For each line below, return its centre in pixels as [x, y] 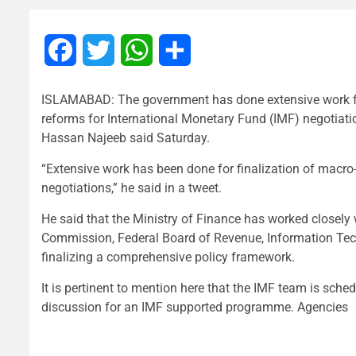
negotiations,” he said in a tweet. [132, 188]
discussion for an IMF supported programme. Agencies [195, 308]
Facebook [104, 50]
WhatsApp [182, 50]
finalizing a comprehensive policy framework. [168, 257]
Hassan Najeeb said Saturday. [126, 138]
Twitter [134, 50]
